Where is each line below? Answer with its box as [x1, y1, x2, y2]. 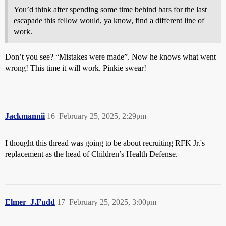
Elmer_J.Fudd [5, 197, 55, 206]
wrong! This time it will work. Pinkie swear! [5, 63, 146, 72]
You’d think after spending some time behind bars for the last [14, 5, 207, 14]
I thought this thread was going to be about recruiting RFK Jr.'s [5, 138, 205, 147]
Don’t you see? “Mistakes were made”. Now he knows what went [5, 52, 216, 61]
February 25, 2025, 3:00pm [69, 197, 156, 206]
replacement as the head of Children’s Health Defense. [5, 149, 178, 158]
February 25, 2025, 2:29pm [59, 111, 146, 120]
